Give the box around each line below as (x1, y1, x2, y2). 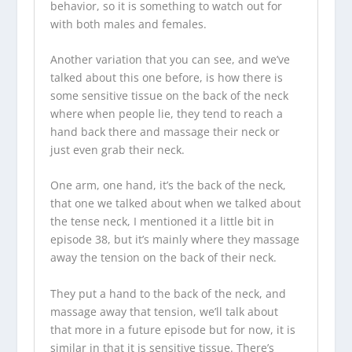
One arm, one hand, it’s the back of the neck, (49, 178, 286, 193)
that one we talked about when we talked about (49, 196, 301, 211)
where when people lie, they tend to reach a (49, 105, 283, 121)
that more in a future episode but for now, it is (49, 321, 295, 337)
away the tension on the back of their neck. (49, 250, 277, 266)
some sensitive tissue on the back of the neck (49, 87, 288, 103)
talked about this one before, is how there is (49, 69, 283, 85)
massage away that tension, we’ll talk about (49, 303, 278, 319)
